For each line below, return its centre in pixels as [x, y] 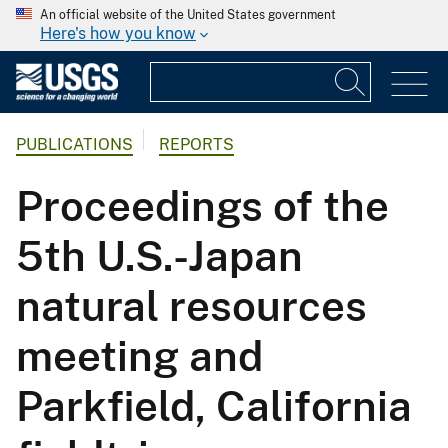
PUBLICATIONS [74, 145]
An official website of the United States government [188, 15]
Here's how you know [118, 33]
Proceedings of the [202, 206]
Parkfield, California [214, 406]
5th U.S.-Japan [159, 256]
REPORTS [196, 145]
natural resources [191, 306]
